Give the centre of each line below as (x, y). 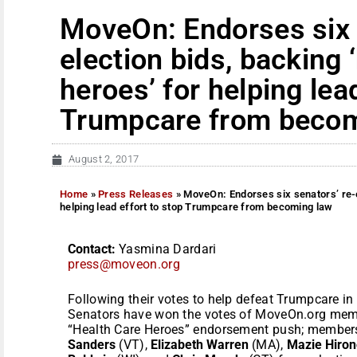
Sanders (92, 344)
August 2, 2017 (104, 159)
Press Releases (136, 194)
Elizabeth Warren (202, 344)
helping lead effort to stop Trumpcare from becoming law (196, 206)
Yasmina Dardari (168, 249)
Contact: (93, 249)
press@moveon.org (124, 264)
